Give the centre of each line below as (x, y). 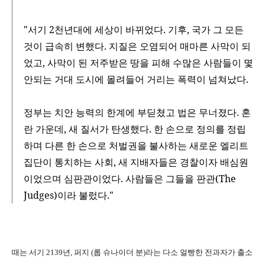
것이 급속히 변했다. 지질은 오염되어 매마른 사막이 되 (137, 46)
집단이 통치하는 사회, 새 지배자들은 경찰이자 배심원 (136, 162)
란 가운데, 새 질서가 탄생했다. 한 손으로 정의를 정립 (135, 129)
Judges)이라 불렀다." (69, 195)
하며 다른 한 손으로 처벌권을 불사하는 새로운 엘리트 (136, 146)
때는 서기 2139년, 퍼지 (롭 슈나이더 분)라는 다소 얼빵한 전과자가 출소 (132, 253)
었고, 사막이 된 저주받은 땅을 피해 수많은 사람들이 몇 (138, 63)
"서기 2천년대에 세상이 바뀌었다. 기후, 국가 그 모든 (134, 30)
